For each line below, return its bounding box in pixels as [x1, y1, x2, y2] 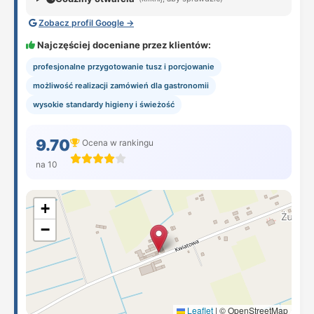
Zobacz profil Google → [39, 18, 134, 28]
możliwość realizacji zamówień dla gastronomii [33, 81, 209, 90]
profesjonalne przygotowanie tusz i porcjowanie [33, 62, 214, 71]
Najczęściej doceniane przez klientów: [35, 39, 211, 50]
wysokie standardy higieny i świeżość [33, 100, 175, 109]
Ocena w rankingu [80, 137, 153, 148]
